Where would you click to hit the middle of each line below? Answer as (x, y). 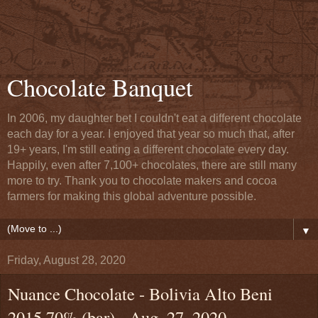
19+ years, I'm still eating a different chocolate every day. (148, 149)
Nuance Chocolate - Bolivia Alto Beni (140, 294)
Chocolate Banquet (100, 87)
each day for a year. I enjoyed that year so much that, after (151, 134)
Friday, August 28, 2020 (66, 260)
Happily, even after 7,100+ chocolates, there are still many (152, 165)
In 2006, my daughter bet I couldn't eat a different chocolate (154, 118)
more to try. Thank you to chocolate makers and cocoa (142, 181)
